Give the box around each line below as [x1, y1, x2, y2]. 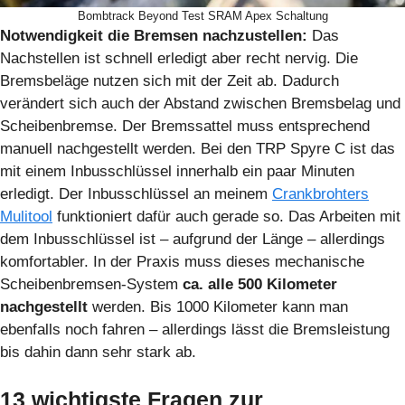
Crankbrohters [272, 184, 369, 202]
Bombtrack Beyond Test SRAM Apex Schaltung [77, 8, 328, 23]
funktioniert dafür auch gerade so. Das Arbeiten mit [52, 207, 400, 225]
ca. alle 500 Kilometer [183, 275, 337, 293]
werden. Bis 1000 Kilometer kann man [92, 297, 348, 316]
